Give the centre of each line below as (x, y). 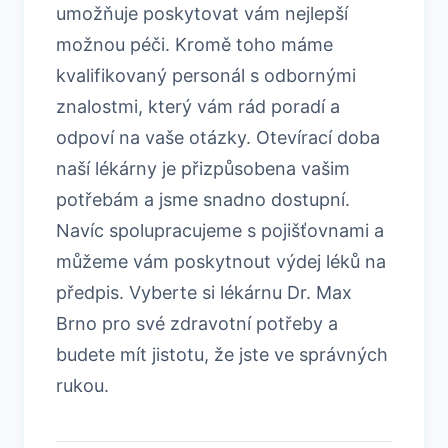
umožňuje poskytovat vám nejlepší (202, 13)
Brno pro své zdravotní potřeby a (197, 323)
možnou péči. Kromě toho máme (194, 44)
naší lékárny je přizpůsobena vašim (203, 168)
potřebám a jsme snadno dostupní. (203, 199)
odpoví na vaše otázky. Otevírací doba (218, 137)
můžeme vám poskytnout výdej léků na (221, 261)
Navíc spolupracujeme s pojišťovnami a (220, 230)
